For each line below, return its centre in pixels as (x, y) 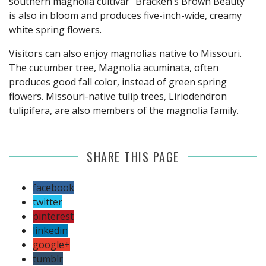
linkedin (50, 230)
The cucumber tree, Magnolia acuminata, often (114, 67)
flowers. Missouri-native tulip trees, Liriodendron (118, 96)
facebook (53, 187)
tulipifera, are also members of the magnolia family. (127, 110)
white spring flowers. (55, 29)
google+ (51, 244)
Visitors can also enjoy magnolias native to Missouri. (125, 53)
